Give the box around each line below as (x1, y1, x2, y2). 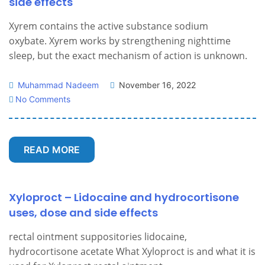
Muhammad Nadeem (15, 80, 99, 90)
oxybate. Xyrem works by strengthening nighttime (9, 34, 231, 47)
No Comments (15, 94, 70, 104)
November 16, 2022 (117, 80, 196, 90)
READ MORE (24, 144, 80, 156)
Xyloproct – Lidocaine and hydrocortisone (9, 190, 239, 205)
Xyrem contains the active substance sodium (9, 20, 208, 33)
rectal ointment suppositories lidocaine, (9, 230, 187, 243)
